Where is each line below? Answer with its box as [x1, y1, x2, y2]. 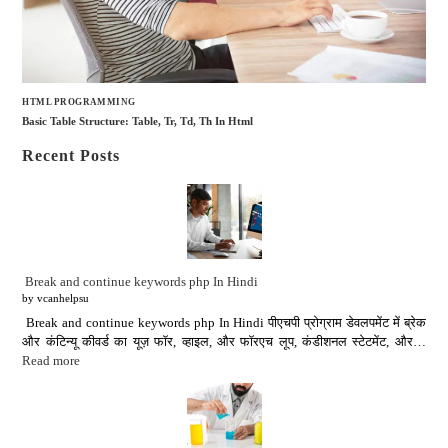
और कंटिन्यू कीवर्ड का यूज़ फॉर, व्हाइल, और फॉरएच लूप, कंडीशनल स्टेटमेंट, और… [22, 333, 426, 349]
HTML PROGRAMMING [22, 96, 136, 107]
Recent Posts [22, 147, 121, 165]
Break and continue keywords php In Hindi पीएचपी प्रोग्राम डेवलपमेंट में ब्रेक [22, 314, 426, 330]
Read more [22, 352, 81, 368]
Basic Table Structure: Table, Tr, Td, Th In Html [22, 115, 254, 128]
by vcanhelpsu [22, 293, 90, 305]
